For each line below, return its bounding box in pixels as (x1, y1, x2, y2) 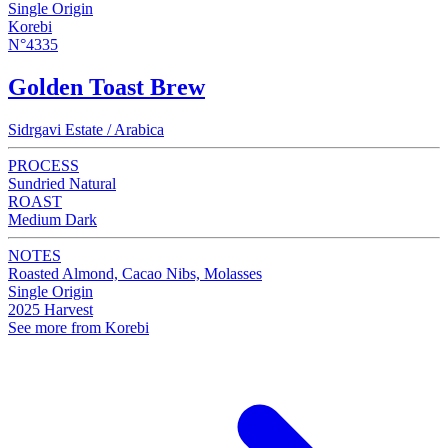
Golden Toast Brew (8, 73, 205, 100)
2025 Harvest (8, 300, 93, 318)
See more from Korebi (8, 318, 149, 336)
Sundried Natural (8, 174, 116, 192)
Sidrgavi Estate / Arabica (8, 120, 164, 138)
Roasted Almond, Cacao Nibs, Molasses (8, 264, 262, 282)
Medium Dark (8, 210, 97, 228)
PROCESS (8, 156, 79, 174)
